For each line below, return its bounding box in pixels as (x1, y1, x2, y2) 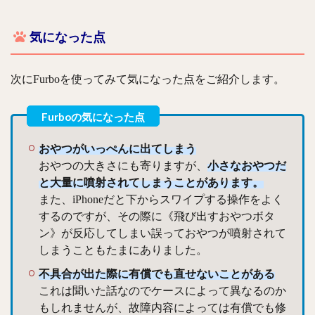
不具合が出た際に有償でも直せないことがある (39, 268, 275, 281)
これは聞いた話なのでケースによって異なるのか (39, 285, 286, 297)
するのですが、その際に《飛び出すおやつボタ (39, 210, 275, 223)
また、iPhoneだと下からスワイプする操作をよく (39, 193, 283, 206)
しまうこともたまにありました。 (39, 244, 207, 257)
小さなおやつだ (207, 160, 286, 172)
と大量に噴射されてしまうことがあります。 (39, 176, 264, 189)
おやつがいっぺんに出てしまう (39, 143, 196, 155)
